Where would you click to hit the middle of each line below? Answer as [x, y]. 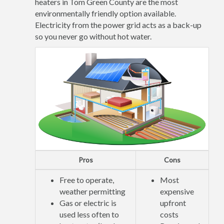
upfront [173, 203]
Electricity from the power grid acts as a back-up [118, 25]
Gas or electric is [88, 203]
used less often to [89, 214]
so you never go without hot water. [93, 36]
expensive [177, 191]
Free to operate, [87, 180]
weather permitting [92, 191]
